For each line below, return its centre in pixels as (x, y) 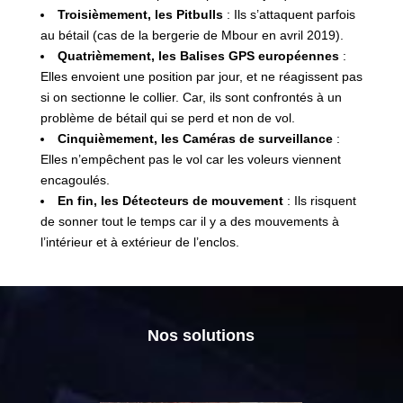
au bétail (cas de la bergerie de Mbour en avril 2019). (192, 35)
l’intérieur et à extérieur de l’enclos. (139, 242)
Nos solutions (201, 335)
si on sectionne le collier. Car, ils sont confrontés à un (191, 97)
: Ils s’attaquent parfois (289, 14)
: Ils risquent (321, 200)
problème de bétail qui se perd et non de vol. (167, 117)
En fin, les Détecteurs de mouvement (172, 200)
